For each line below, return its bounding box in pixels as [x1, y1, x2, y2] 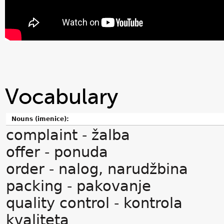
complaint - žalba [6, 126, 130, 143]
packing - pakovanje [6, 177, 151, 194]
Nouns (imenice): [9, 115, 69, 122]
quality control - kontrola [6, 194, 182, 211]
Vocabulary [5, 84, 118, 109]
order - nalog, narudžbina [6, 160, 188, 177]
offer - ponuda [6, 143, 108, 160]
